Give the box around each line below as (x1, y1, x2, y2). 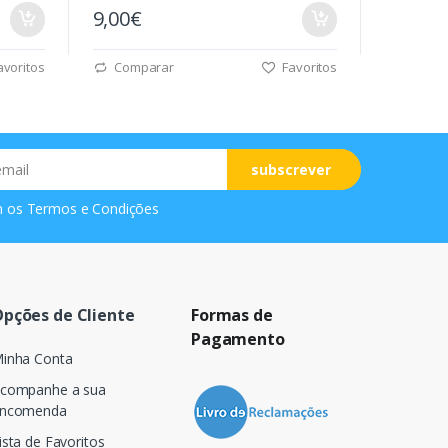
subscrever (251, 159, 332, 179)
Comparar (111, 57, 175, 76)
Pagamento (190, 327, 285, 350)
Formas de (190, 303, 273, 326)
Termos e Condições (26, 198, 159, 218)
